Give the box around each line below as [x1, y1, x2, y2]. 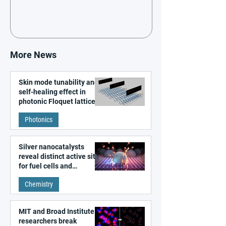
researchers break [19, 216, 77, 225]
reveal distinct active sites [19, 152, 103, 161]
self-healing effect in [19, 88, 86, 96]
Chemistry [25, 180, 53, 189]
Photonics [25, 116, 52, 124]
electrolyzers [19, 172, 61, 180]
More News [10, 49, 56, 61]
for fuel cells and [19, 162, 72, 171]
